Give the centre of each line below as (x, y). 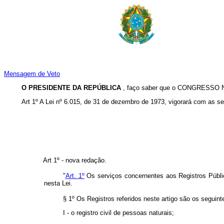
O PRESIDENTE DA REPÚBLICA (72, 88)
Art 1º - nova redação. (75, 160)
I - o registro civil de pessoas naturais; (118, 213)
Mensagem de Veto (32, 74)
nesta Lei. (58, 183)
